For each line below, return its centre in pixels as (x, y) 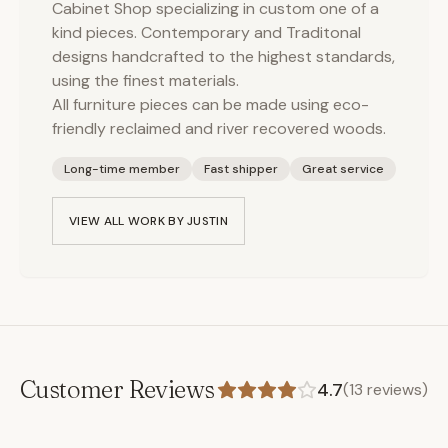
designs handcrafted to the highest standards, (223, 56)
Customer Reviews (117, 389)
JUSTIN (207, 221)
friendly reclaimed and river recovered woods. (219, 128)
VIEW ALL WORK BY (128, 221)
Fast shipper (241, 169)
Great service (343, 169)
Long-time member (122, 169)
